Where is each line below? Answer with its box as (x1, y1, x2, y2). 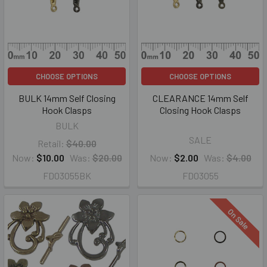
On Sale (226, 206, 252, 232)
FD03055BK (42, 170, 91, 181)
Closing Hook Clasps (160, 104, 241, 116)
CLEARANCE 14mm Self (152, 92, 249, 104)
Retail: (37, 138, 64, 149)
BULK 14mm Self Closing (18, 92, 116, 104)
